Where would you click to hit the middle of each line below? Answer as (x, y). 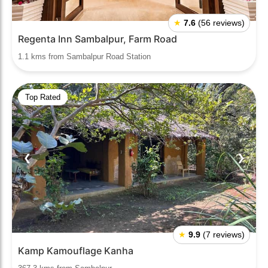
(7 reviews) (224, 234)
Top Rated (43, 97)
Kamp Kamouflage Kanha (76, 251)
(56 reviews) (221, 23)
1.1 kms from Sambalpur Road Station (84, 57)
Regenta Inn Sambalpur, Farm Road (98, 39)
